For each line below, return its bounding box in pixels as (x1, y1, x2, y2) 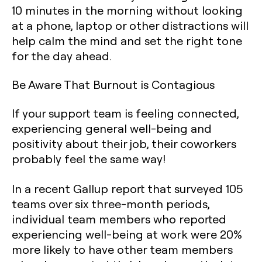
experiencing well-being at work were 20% (12, 226, 242, 242)
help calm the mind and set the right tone (12, 33, 242, 48)
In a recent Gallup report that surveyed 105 (12, 181, 243, 196)
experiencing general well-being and (12, 120, 212, 136)
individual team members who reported (12, 211, 226, 226)
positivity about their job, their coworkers (12, 136, 236, 151)
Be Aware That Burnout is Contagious (12, 77, 215, 92)
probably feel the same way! (12, 151, 166, 166)
